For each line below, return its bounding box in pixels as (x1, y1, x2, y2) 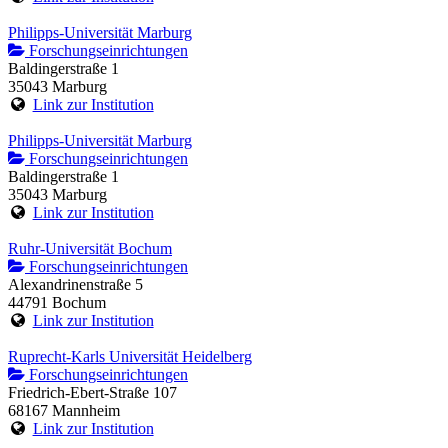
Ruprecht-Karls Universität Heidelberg (8, 348, 252, 366)
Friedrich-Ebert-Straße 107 (8, 384, 177, 402)
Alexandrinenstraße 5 (8, 276, 143, 294)
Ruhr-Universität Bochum (8, 240, 172, 258)
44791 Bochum (8, 294, 106, 312)
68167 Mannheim (8, 402, 120, 420)
